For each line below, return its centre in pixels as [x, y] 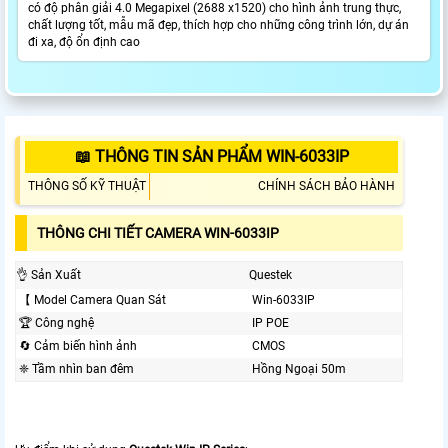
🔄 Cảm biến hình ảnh [78, 346]
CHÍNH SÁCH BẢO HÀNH [326, 186]
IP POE [270, 323]
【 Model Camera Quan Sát [92, 300]
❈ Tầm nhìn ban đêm [76, 369]
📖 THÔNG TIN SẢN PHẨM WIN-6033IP [211, 157]
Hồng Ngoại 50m [299, 369]
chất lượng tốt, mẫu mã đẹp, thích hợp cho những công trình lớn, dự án [218, 25]
